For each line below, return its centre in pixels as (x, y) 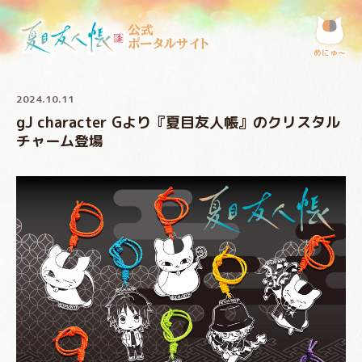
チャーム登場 (60, 141)
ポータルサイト (168, 43)
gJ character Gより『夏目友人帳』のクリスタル (178, 123)
